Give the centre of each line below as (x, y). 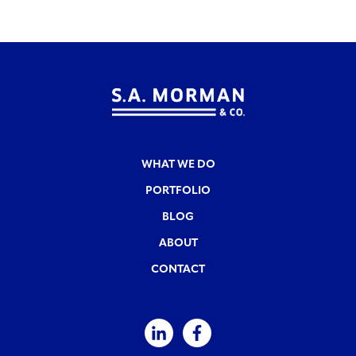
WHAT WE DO (178, 165)
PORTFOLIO (178, 192)
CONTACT (178, 270)
